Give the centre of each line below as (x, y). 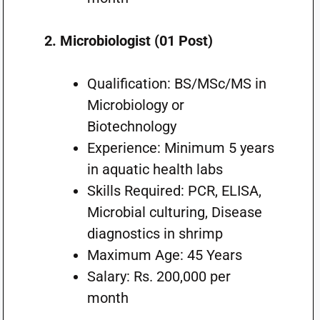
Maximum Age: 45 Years (164, 255)
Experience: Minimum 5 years (180, 148)
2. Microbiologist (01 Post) (128, 41)
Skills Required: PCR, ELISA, (174, 191)
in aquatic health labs (155, 169)
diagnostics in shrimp (155, 234)
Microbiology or (135, 105)
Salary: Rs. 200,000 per (159, 276)
